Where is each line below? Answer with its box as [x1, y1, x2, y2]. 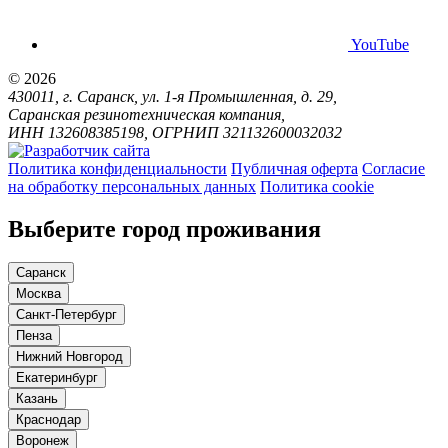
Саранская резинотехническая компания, [8, 105, 285, 123]
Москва [16, 286, 61, 302]
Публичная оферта [231, 159, 358, 177]
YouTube [348, 35, 409, 53]
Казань [16, 391, 58, 407]
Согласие [362, 159, 425, 177]
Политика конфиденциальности [8, 159, 227, 177]
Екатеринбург [16, 370, 98, 386]
